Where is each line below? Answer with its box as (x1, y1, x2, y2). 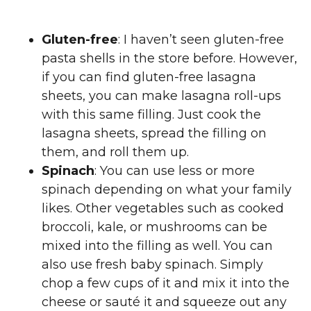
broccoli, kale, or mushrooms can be (42, 219, 267, 235)
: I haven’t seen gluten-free (118, 32, 284, 48)
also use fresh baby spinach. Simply (42, 257, 263, 273)
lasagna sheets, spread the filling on (42, 126, 267, 142)
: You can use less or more (94, 163, 255, 179)
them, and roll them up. (42, 144, 189, 160)
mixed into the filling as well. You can (42, 238, 273, 254)
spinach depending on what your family (42, 182, 292, 198)
